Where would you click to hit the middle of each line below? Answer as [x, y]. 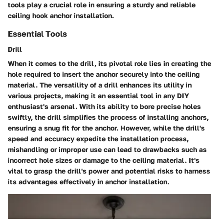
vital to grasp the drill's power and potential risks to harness [109, 171]
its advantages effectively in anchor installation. [88, 182]
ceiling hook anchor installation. [61, 16]
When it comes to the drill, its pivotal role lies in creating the [109, 64]
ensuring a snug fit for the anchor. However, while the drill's [106, 128]
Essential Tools [37, 34]
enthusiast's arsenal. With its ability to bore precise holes [104, 107]
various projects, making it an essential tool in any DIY [99, 96]
